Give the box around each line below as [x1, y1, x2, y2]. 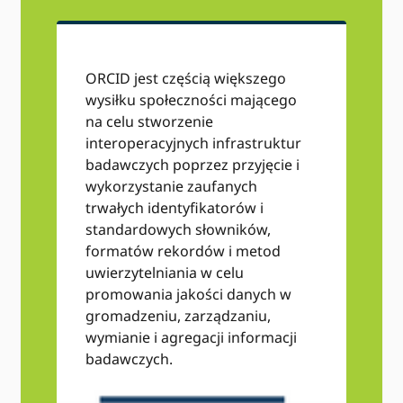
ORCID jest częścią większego [85, 68, 287, 88]
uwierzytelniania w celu [85, 263, 245, 282]
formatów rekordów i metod [85, 241, 282, 261]
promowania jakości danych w [85, 284, 292, 304]
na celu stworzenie [85, 112, 214, 131]
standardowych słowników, [85, 219, 272, 239]
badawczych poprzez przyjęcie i [85, 155, 300, 175]
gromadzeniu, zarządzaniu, [85, 306, 272, 326]
